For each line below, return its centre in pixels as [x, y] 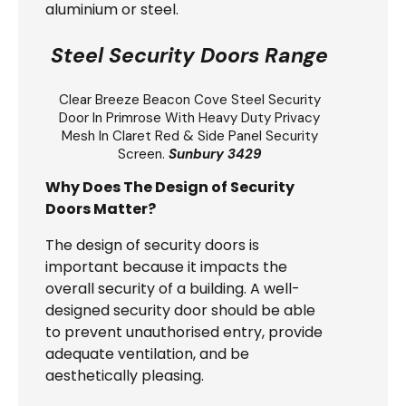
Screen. [143, 154]
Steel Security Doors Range [189, 55]
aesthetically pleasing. [125, 375]
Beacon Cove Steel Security [232, 99]
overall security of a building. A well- [173, 288]
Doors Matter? [101, 208]
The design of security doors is [152, 245]
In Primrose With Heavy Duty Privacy [204, 117]
